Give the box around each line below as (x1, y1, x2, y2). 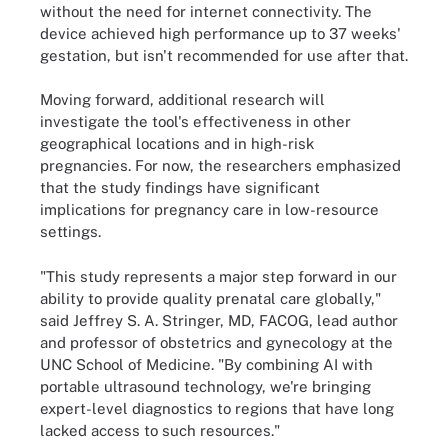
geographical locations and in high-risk (40, 135, 314, 152)
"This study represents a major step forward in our (40, 267, 397, 285)
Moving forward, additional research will (40, 91, 325, 108)
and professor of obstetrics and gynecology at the (40, 333, 393, 351)
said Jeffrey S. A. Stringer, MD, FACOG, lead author (40, 311, 398, 329)
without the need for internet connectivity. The (40, 2, 372, 20)
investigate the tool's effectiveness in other (40, 113, 351, 130)
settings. (40, 223, 101, 240)
